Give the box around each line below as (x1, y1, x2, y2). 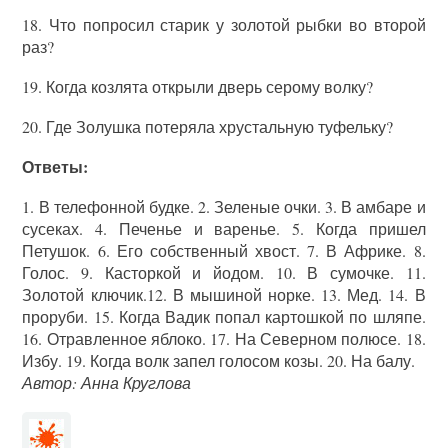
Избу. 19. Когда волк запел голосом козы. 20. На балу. (22, 350, 416, 371)
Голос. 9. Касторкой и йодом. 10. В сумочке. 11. (22, 262, 426, 283)
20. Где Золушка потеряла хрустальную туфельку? (22, 116, 394, 137)
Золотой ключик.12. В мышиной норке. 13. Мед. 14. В (22, 284, 426, 305)
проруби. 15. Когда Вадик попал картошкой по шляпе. (22, 306, 426, 327)
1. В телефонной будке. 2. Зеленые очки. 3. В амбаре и (22, 196, 426, 217)
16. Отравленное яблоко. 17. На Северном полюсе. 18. (22, 328, 426, 349)
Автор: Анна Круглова (22, 372, 192, 393)
